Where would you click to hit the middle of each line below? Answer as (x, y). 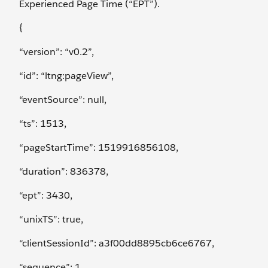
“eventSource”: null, (63, 100)
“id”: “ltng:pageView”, (66, 76)
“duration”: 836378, (64, 172)
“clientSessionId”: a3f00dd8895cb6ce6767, (117, 243)
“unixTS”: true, (51, 220)
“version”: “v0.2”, (57, 52)
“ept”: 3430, (46, 196)
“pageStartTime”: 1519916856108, (99, 148)
